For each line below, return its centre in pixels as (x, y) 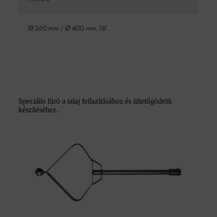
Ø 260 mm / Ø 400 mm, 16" (68, 29)
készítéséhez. (38, 109)
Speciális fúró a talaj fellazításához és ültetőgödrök (95, 101)
